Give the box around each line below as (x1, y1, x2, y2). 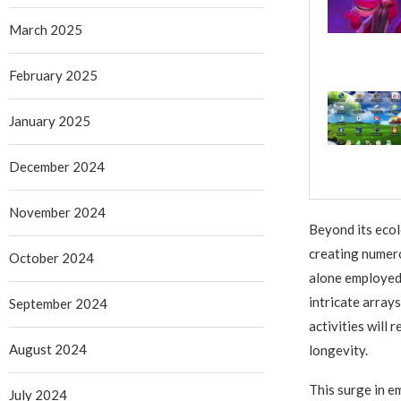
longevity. (308, 342, 368, 358)
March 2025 (9, 21, 82, 38)
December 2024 (9, 158, 105, 175)
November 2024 (9, 204, 106, 220)
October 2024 (9, 250, 94, 266)
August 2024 (9, 341, 87, 357)
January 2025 (9, 113, 90, 129)
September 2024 (9, 295, 107, 311)
